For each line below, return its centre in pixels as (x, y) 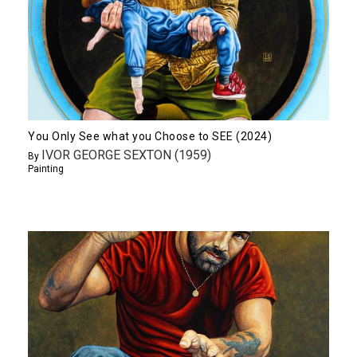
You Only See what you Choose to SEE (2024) (150, 136)
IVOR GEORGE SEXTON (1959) (126, 155)
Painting (46, 169)
